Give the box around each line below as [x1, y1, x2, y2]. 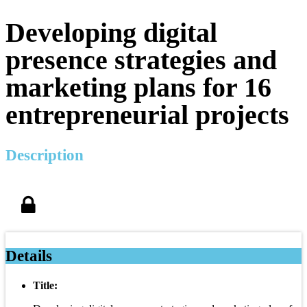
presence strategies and [5, 44, 277, 75]
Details [5, 247, 52, 265]
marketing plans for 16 [5, 71, 271, 103]
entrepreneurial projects [5, 99, 289, 130]
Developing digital [5, 16, 217, 48]
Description [5, 146, 84, 164]
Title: [33, 279, 58, 291]
